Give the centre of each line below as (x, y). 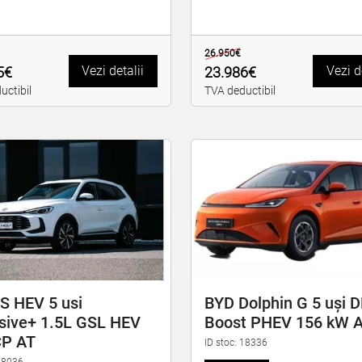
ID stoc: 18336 (236, 342)
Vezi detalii (113, 70)
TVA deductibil (240, 91)
